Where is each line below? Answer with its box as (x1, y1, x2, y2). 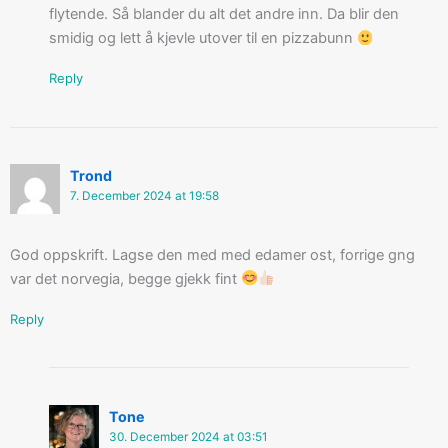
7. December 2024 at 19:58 (69, 189, 219, 204)
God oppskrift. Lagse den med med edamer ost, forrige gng (10, 245, 415, 264)
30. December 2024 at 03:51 (108, 429, 268, 444)
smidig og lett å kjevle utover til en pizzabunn (48, 29, 357, 48)
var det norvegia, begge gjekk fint (10, 269, 241, 288)
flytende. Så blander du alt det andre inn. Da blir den (48, 5, 399, 24)
